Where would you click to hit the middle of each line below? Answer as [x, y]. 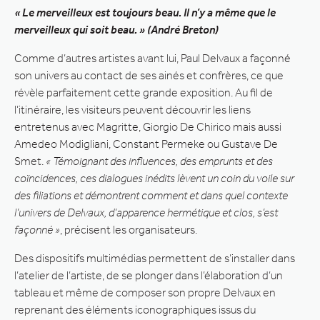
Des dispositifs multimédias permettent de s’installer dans [155, 258]
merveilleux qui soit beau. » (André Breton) [116, 29]
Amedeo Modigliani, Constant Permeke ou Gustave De [146, 144]
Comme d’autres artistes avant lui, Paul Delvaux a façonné [152, 58]
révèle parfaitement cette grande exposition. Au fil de [144, 92]
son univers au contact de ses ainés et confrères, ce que [149, 75]
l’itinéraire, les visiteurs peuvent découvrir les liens [132, 109]
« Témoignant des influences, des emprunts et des [159, 161]
